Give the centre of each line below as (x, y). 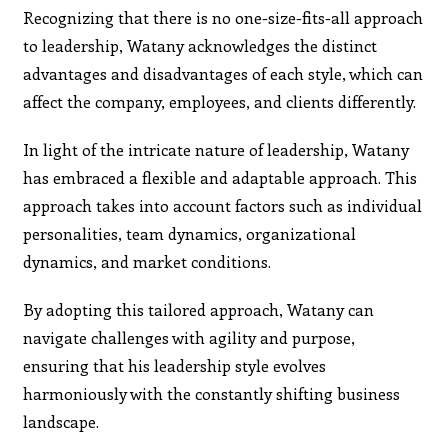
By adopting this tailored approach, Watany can (199, 309)
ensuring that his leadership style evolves (175, 365)
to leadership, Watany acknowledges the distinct (200, 45)
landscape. (61, 421)
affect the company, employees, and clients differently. (220, 101)
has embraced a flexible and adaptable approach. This (220, 177)
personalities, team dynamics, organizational (190, 233)
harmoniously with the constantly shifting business (212, 393)
